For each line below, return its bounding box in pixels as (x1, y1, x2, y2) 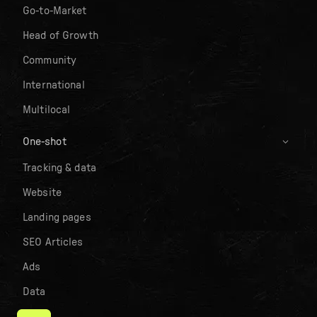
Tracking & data (23, 161, 96, 173)
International (23, 79, 85, 91)
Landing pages (23, 211, 91, 223)
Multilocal (23, 103, 71, 115)
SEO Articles (23, 236, 83, 248)
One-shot (23, 136, 67, 148)
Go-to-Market (23, 4, 87, 16)
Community (23, 54, 77, 66)
